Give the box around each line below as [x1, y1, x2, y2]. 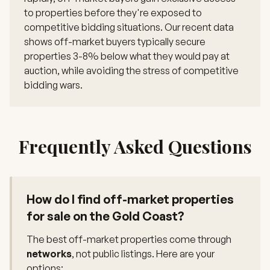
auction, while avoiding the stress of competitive [24, 64, 239, 77]
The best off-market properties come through [27, 233, 231, 245]
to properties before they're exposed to [24, 7, 202, 19]
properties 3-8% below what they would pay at [24, 50, 230, 62]
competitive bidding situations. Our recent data [24, 21, 234, 33]
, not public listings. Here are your [72, 248, 215, 260]
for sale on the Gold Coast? [27, 209, 184, 224]
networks [27, 248, 72, 260]
